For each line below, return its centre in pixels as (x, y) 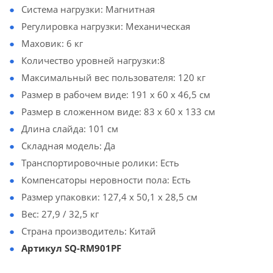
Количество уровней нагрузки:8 (93, 60)
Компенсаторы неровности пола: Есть (106, 180)
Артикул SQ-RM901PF (71, 248)
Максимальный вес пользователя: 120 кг (113, 77)
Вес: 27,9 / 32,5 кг (60, 214)
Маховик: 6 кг (52, 43)
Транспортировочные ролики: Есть (100, 163)
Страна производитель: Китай (89, 231)
